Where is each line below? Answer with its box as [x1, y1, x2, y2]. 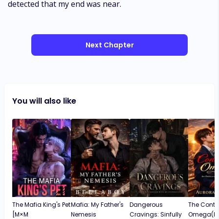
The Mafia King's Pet [12, 200, 70, 209]
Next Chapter [85, 40, 134, 50]
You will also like [12, 95, 76, 107]
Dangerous [130, 200, 163, 209]
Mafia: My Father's [71, 200, 124, 209]
